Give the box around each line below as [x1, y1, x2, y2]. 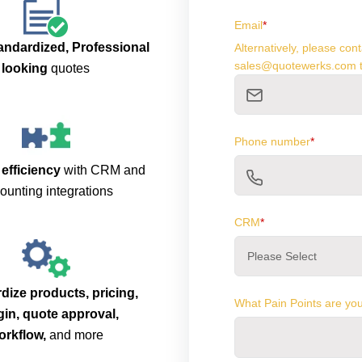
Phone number [234, 135, 310, 149]
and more [45, 328, 103, 343]
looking [2, 61, 48, 76]
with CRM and [61, 163, 145, 178]
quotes [48, 61, 90, 76]
